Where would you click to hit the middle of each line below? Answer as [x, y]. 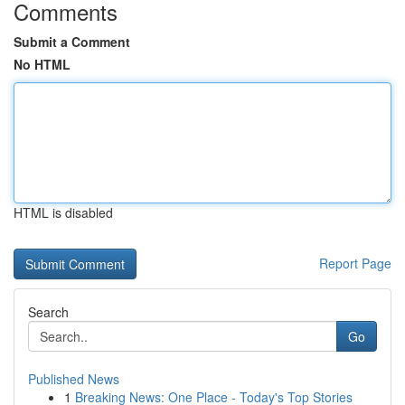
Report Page [355, 263]
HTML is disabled [63, 212]
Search [48, 312]
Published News [74, 379]
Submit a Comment [72, 42]
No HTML [42, 64]
